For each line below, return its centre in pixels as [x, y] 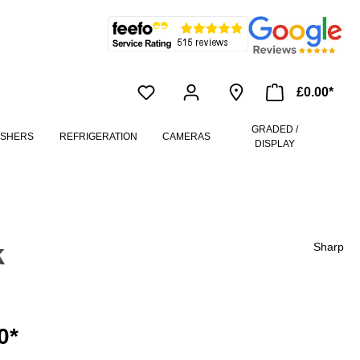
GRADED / [274, 130]
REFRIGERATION [98, 137]
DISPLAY [274, 144]
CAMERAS [186, 137]
